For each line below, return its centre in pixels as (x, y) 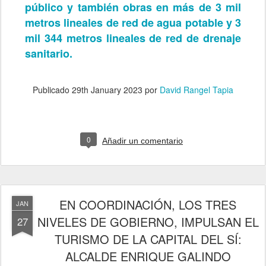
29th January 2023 (107, 89)
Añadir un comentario (142, 140)
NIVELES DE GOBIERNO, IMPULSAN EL (148, 221)
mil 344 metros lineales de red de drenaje (133, 38)
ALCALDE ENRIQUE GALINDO (148, 256)
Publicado (52, 89)
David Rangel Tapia (197, 89)
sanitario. (49, 53)
